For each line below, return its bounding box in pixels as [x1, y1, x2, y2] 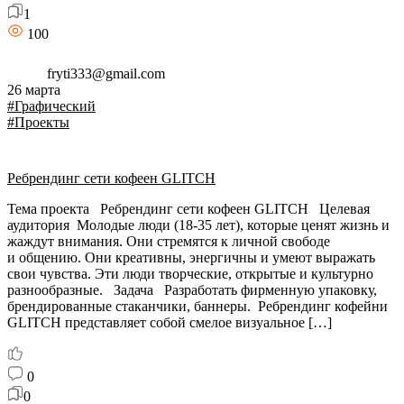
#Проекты [7, 115, 69, 130]
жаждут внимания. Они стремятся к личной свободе [7, 234, 330, 249]
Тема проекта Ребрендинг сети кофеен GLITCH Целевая [7, 201, 370, 216]
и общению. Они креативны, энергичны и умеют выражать [7, 250, 375, 265]
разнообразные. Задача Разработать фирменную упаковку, [7, 282, 377, 298]
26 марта [7, 82, 60, 97]
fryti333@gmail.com [43, 66, 165, 81]
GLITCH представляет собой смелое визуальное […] [7, 315, 332, 330]
